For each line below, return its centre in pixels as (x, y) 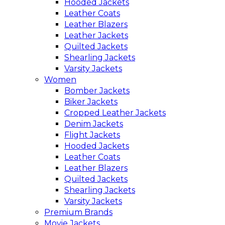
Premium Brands (78, 212)
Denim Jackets (94, 124)
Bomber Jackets (97, 90)
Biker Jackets (91, 101)
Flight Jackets (92, 135)
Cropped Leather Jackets (115, 113)
